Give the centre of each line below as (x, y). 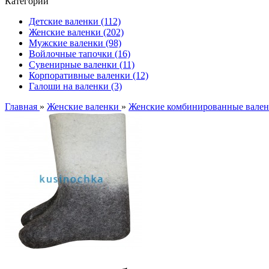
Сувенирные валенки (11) (82, 65)
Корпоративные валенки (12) (89, 75)
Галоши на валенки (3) (75, 86)
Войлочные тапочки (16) (80, 54)
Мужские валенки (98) (75, 43)
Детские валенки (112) (75, 21)
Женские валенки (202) (76, 32)
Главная (22, 107)
